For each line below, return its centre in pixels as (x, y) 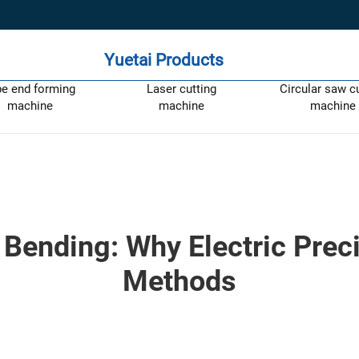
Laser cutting (182, 89)
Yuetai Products (163, 60)
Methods (179, 281)
